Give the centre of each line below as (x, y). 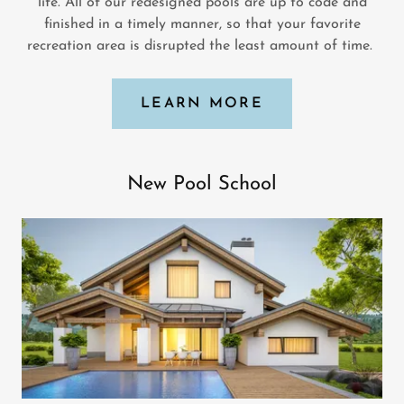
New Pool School (202, 184)
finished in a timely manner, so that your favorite (202, 24)
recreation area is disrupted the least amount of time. (202, 46)
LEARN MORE (202, 104)
